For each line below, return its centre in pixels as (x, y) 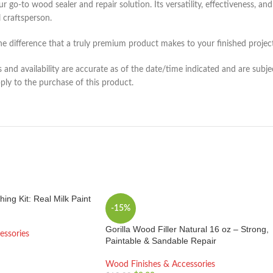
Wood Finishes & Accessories (160, 264)
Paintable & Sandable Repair (161, 241)
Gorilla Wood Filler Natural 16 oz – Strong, (187, 229)
